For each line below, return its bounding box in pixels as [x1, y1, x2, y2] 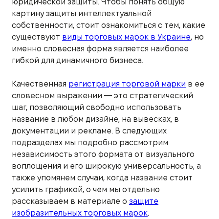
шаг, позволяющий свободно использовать [12, 103, 181, 111]
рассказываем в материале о [12, 197, 129, 205]
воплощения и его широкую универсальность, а [12, 161, 201, 170]
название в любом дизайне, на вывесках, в [12, 114, 179, 123]
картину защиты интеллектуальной [12, 9, 152, 18]
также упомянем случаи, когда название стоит [12, 173, 193, 182]
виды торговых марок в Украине [62, 32, 191, 41]
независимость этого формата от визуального [12, 150, 195, 158]
